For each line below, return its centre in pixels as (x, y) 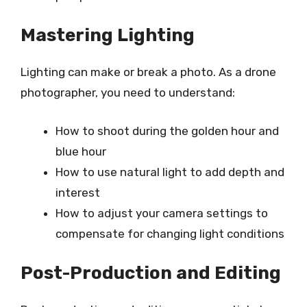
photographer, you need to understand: (128, 93)
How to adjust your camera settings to (162, 213)
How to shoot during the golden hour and (167, 131)
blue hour (81, 151)
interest (78, 192)
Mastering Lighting (108, 35)
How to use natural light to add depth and (170, 172)
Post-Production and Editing (151, 273)
